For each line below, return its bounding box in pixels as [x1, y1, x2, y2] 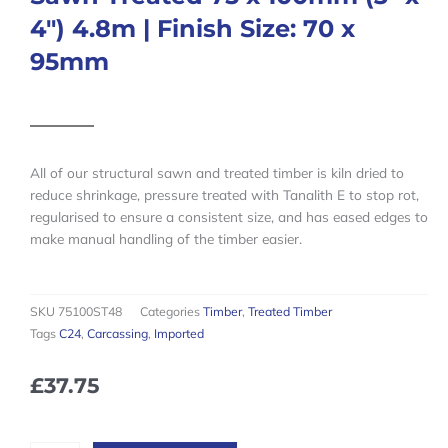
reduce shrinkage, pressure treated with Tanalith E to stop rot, [30, 186, 419, 204]
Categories [140, 304, 200, 320]
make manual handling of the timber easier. [30, 230, 302, 248]
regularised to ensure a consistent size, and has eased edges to [30, 208, 428, 226]
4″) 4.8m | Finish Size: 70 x [30, 14, 355, 44]
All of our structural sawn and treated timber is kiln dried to [30, 164, 404, 182]
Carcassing [87, 326, 148, 342]
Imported [154, 326, 204, 342]
